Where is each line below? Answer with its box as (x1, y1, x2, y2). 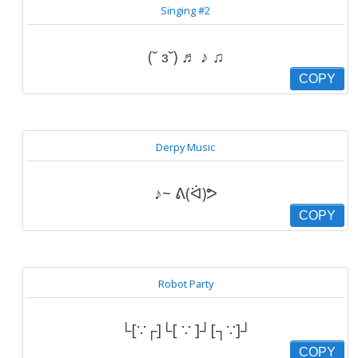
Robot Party (157, 276, 213, 291)
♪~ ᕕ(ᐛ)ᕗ (153, 182, 217, 204)
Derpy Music (156, 140, 215, 154)
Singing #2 (161, 3, 210, 18)
